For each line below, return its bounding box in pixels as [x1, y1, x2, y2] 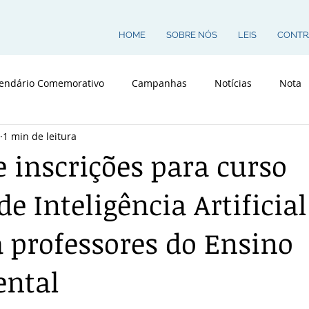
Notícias [215, 76, 252, 90]
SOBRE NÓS [166, 30, 217, 40]
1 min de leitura [3, 129, 77, 143]
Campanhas [132, 76, 187, 90]
